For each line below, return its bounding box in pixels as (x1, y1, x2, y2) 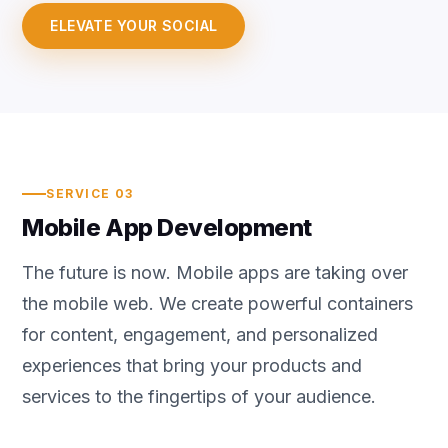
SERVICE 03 (46, 186, 134, 201)
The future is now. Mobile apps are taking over (22, 262, 409, 283)
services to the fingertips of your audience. (22, 386, 377, 407)
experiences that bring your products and (22, 355, 363, 376)
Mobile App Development (22, 213, 312, 242)
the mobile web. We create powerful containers (22, 293, 414, 314)
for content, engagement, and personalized (22, 324, 379, 345)
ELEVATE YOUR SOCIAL (50, 16, 218, 34)
